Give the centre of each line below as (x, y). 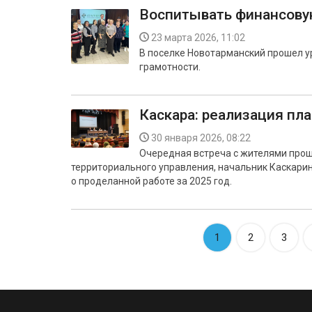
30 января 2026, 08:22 (201, 138)
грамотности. (170, 67)
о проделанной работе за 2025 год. (151, 181)
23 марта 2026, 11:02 (198, 38)
